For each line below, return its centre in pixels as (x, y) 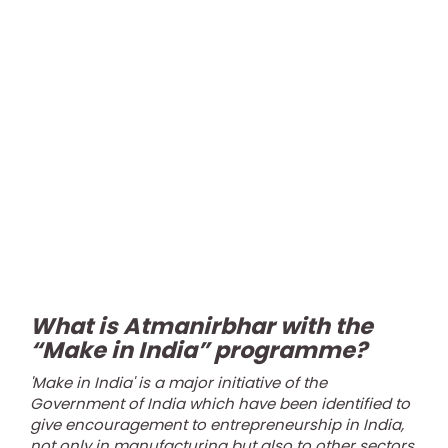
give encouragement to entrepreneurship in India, (217, 424)
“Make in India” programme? (198, 350)
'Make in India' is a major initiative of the (178, 382)
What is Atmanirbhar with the (201, 326)
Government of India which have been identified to (220, 403)
